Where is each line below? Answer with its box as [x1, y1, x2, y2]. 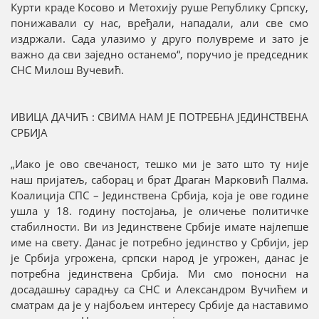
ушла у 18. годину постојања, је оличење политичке [11, 204, 308, 219]
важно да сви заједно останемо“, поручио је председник [11, 47, 308, 62]
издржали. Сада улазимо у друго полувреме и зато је [11, 31, 308, 46]
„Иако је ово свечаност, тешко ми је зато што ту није [11, 157, 308, 172]
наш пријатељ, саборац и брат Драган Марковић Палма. [11, 172, 308, 187]
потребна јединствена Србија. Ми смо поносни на [11, 266, 308, 281]
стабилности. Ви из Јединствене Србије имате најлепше [11, 219, 308, 234]
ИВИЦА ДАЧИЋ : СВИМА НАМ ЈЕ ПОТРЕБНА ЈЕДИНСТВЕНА [11, 110, 308, 125]
